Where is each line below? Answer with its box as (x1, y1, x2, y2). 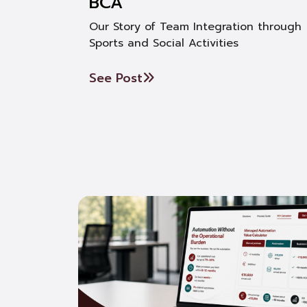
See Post (89, 69, 143, 88)
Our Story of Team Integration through (89, 19, 302, 35)
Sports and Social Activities (89, 35, 238, 51)
